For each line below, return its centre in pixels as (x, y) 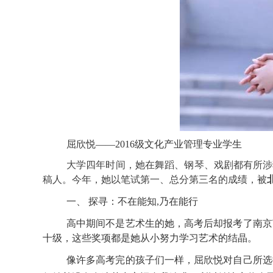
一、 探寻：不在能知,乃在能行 (132, 202)
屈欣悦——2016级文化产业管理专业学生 (154, 144)
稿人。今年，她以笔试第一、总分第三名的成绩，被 (155, 180)
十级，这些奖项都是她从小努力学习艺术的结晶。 (150, 238)
